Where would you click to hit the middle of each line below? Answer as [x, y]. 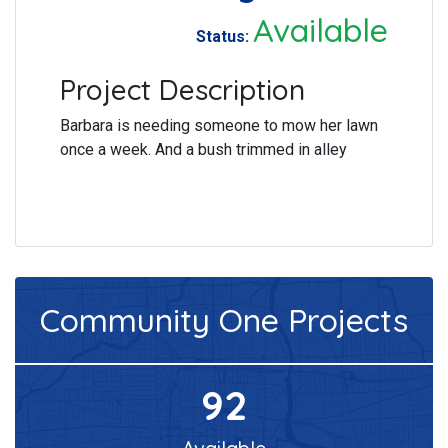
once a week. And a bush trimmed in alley [203, 149]
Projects [343, 319]
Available [320, 29]
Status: [224, 36]
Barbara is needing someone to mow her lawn [219, 125]
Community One [159, 319]
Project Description [182, 89]
